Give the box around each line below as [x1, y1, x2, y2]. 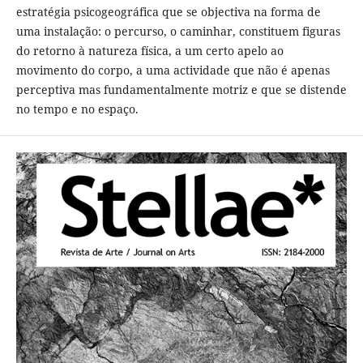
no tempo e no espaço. [15, 100, 139, 117]
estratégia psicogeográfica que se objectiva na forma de [15, 3, 321, 19]
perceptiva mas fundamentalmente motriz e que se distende [15, 81, 347, 97]
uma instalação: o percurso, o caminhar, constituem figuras [15, 23, 340, 39]
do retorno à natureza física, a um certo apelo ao [15, 42, 284, 58]
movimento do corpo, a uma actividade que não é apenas [15, 62, 330, 78]
